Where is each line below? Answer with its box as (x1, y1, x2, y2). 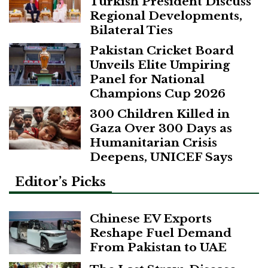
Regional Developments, (90, 8, 242, 23)
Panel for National (90, 72, 205, 87)
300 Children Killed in (90, 106, 230, 121)
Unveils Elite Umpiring (90, 57, 230, 72)
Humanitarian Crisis (90, 135, 217, 150)
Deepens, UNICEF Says (90, 150, 233, 165)
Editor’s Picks (15, 174, 106, 190)
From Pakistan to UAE (90, 240, 227, 255)
